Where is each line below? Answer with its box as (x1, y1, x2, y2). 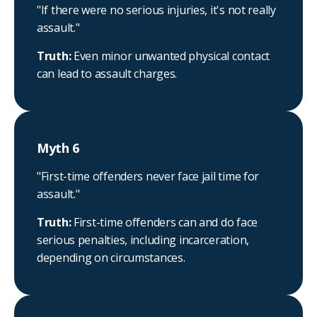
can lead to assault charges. (37, 66, 178, 82)
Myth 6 (37, 139, 79, 157)
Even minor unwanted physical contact (74, 48, 270, 64)
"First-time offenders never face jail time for (37, 168, 260, 185)
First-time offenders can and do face (74, 214, 258, 231)
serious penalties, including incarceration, (37, 232, 249, 248)
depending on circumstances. (37, 250, 185, 266)
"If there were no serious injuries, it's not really (37, 2, 276, 18)
